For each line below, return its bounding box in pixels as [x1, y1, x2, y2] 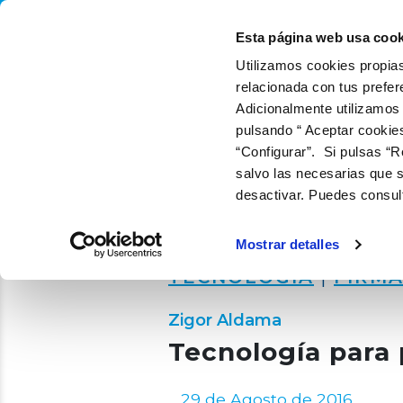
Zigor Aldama [168, 310, 282, 331]
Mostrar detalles [236, 237, 339, 253]
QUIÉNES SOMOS [238, 16, 351, 33]
